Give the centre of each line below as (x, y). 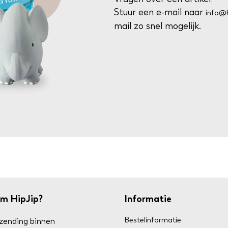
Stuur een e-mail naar (160, 12)
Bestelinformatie (153, 220)
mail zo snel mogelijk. (158, 26)
